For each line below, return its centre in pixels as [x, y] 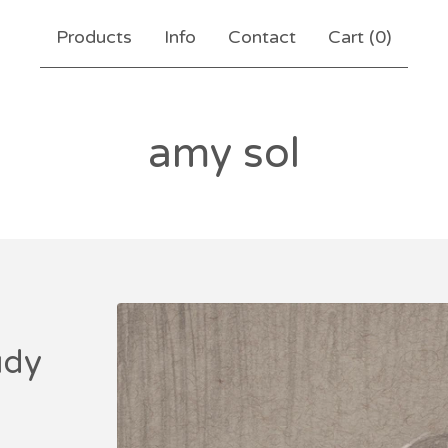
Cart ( [351, 37]
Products [94, 37]
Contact [262, 37]
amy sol [224, 153]
